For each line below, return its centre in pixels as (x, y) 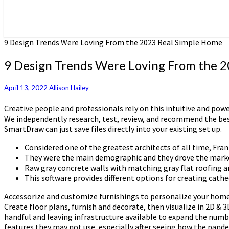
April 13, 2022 (27, 88)
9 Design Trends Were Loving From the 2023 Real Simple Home (113, 42)
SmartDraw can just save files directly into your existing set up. (113, 129)
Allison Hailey (69, 88)
